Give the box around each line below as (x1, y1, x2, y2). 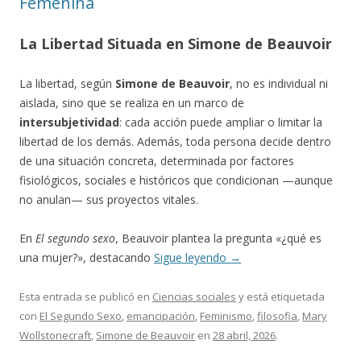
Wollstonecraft (19, 328, 91, 342)
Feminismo (200, 309, 252, 323)
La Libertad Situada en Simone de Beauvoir (19, 34, 332, 53)
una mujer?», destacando (19, 250, 154, 265)
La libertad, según (19, 76, 115, 91)
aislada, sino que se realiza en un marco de (19, 95, 244, 110)
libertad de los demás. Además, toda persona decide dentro (19, 134, 331, 149)
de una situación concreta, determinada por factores (19, 153, 294, 168)
